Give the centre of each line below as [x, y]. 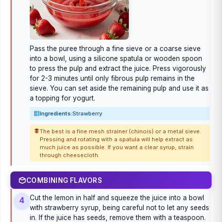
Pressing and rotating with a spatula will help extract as [116, 139]
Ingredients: [56, 114]
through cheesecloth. [70, 155]
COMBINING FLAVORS [64, 180]
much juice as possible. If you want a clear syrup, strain [117, 147]
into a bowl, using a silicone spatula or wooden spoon [116, 58]
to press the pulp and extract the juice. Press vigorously [118, 68]
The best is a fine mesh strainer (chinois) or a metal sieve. [120, 131]
